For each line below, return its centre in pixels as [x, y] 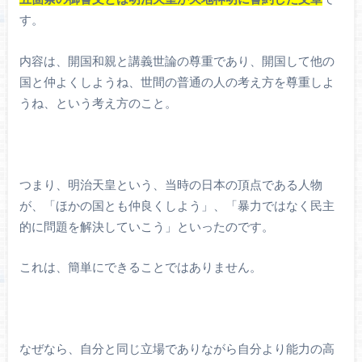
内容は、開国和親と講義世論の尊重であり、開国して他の [177, 60]
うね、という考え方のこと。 [98, 102]
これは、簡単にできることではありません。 [140, 267]
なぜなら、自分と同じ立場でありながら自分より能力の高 [177, 349]
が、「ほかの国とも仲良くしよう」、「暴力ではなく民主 [177, 205]
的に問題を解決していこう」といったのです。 [146, 226]
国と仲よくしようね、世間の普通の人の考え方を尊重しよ [177, 81]
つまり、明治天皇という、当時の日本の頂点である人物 [170, 184]
